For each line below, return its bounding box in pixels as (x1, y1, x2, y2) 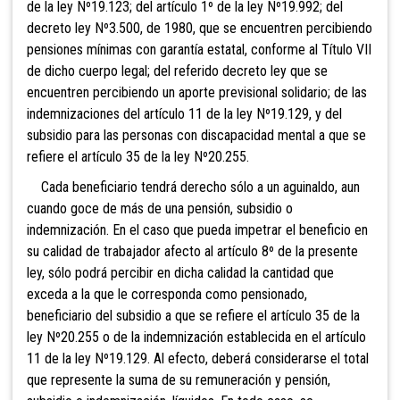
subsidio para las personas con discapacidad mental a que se (27, 126, 366, 144)
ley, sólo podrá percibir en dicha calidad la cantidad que (27, 263, 334, 281)
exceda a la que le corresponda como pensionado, (27, 285, 307, 303)
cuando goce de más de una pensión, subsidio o (27, 199, 293, 217)
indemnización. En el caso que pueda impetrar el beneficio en (27, 221, 368, 238)
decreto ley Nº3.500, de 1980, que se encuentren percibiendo (27, 19, 372, 37)
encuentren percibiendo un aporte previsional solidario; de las (27, 83, 367, 101)
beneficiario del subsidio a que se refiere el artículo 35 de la (27, 306, 360, 324)
